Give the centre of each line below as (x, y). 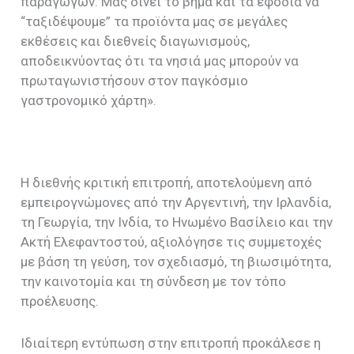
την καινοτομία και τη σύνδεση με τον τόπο (154, 282)
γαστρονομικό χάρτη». (89, 100)
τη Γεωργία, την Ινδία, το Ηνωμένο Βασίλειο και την (177, 222)
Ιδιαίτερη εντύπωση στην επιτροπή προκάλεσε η (171, 343)
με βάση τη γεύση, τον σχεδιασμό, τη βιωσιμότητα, (176, 262)
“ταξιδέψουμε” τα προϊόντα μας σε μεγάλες (154, 21)
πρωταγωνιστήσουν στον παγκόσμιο (135, 80)
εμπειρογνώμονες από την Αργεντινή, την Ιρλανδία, (176, 203)
